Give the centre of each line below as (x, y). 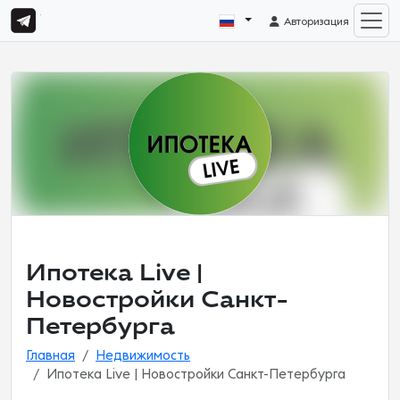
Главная (50, 356)
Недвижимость (143, 356)
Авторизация (316, 22)
